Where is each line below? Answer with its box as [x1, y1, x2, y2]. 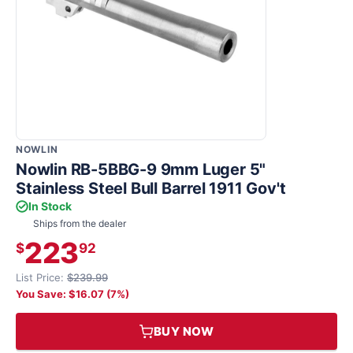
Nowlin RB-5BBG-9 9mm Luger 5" [16, 160, 266, 179]
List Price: [16, 271, 67, 284]
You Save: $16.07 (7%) [16, 288, 129, 300]
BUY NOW [153, 324, 214, 339]
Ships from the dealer [33, 217, 126, 229]
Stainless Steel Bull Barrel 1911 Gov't [16, 179, 286, 198]
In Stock [28, 199, 72, 213]
